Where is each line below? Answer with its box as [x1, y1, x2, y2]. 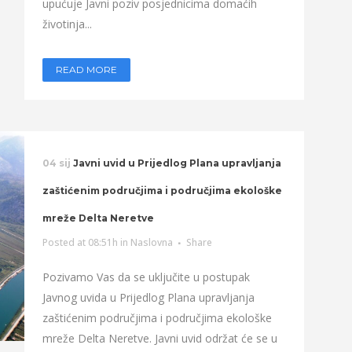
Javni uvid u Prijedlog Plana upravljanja [72, 157, 281, 169]
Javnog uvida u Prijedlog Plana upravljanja [42, 290, 255, 305]
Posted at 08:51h [42, 236, 118, 249]
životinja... [42, 16, 92, 31]
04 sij [42, 157, 71, 169]
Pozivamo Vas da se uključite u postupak [42, 269, 250, 284]
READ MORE [55, 64, 117, 75]
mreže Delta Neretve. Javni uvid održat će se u [42, 331, 277, 346]
